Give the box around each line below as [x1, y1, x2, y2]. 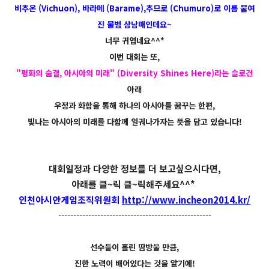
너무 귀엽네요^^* [104, 35, 165, 47]
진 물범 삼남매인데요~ [97, 19, 172, 31]
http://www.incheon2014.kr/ [122, 193, 250, 207]
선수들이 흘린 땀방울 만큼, [90, 241, 179, 253]
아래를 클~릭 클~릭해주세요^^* [71, 178, 195, 191]
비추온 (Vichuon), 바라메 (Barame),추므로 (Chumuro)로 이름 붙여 [14, 2, 255, 14]
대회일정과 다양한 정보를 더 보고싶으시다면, [48, 162, 221, 175]
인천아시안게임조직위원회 [19, 193, 122, 207]
